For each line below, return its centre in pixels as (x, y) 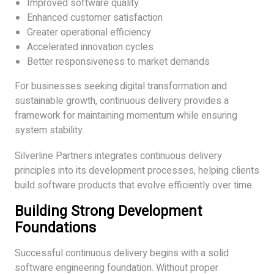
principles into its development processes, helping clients (137, 170)
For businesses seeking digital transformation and (121, 86)
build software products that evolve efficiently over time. (134, 185)
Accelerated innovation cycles (90, 47)
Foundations (55, 228)
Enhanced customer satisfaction (95, 17)
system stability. (50, 130)
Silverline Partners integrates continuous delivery (118, 156)
